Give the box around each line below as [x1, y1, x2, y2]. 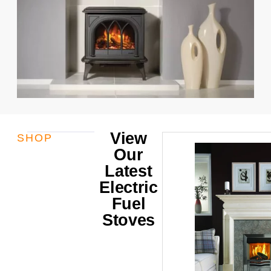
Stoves [102, 211, 155, 230]
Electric [99, 178, 158, 197]
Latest [105, 162, 152, 181]
